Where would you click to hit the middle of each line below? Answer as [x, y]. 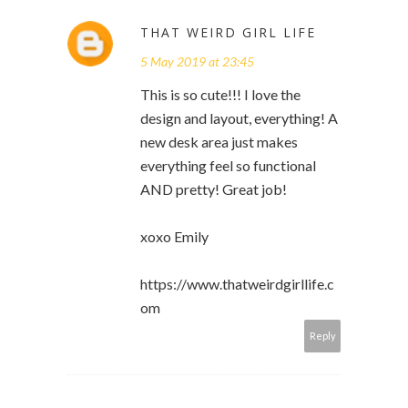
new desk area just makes [219, 142]
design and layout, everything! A [239, 118]
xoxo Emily [174, 237]
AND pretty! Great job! [214, 189]
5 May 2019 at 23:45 [197, 62]
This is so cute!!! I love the [220, 95]
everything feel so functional [228, 166]
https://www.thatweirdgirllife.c [237, 284]
